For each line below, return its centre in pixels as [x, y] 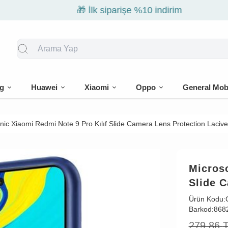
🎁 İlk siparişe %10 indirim [114, 10]
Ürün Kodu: [207, 199]
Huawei [45, 87]
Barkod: [201, 209]
